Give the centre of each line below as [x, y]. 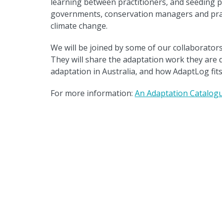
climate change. [79, 26]
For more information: [93, 93]
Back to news [96, 135]
